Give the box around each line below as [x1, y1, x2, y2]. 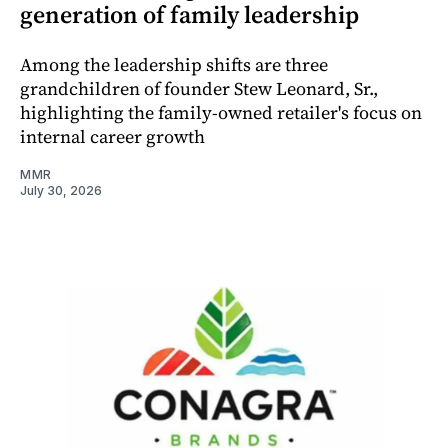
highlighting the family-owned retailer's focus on [20, 100, 422, 126]
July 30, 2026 [20, 183, 102, 199]
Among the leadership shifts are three [20, 52, 328, 78]
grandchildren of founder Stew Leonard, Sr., [20, 76, 378, 102]
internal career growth [20, 124, 205, 150]
